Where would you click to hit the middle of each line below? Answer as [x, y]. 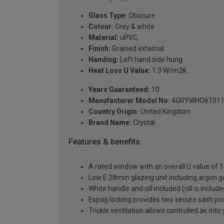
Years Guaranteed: [119, 89]
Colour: [101, 26]
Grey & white [134, 26]
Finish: [99, 48]
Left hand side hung [150, 59]
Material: [103, 37]
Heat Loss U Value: [119, 70]
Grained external [137, 48]
